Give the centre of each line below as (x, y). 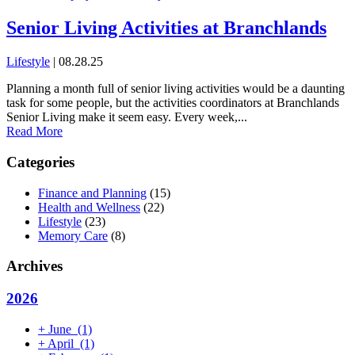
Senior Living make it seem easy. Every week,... (127, 117)
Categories (40, 162)
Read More (34, 132)
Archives (34, 266)
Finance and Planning (92, 193)
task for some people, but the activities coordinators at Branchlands (173, 103)
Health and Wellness (89, 207)
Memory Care (73, 235)
